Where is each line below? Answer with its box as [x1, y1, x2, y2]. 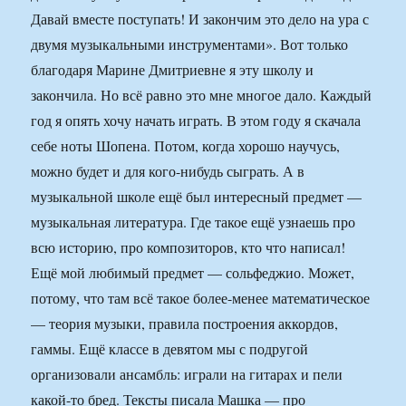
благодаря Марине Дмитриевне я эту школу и [31, 60, 314, 80]
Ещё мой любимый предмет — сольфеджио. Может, [31, 263, 355, 283]
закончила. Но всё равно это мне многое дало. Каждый [31, 85, 372, 105]
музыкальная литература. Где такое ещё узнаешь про [31, 212, 356, 232]
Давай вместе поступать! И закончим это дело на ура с [31, 9, 370, 29]
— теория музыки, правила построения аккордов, [31, 314, 339, 333]
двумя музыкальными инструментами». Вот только [31, 34, 349, 54]
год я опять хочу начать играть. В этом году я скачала [31, 111, 362, 130]
